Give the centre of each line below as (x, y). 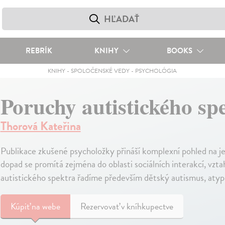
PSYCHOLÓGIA (156, 71)
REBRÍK (39, 51)
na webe (46, 206)
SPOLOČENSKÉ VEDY (100, 71)
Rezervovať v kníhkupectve (127, 206)
